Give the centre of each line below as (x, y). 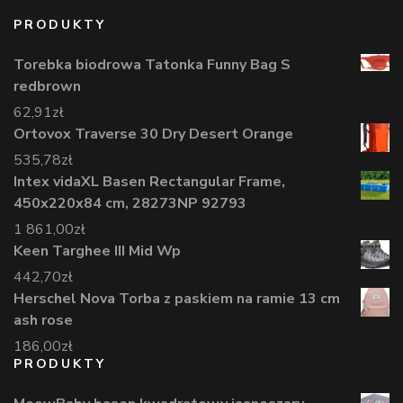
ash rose (43, 321)
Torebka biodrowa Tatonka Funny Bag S (152, 65)
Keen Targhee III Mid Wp (97, 251)
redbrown (47, 87)
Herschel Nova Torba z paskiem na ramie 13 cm (177, 299)
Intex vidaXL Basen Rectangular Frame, (149, 182)
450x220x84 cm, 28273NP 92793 (130, 204)
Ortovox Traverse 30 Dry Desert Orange (153, 134)
